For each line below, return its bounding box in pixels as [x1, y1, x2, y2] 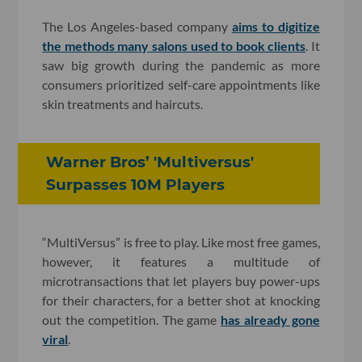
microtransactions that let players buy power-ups [42, 272, 320, 288]
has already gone [221, 311, 320, 327]
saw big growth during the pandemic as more [42, 57, 320, 73]
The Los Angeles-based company [42, 18, 232, 34]
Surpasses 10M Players [46, 175, 225, 194]
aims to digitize [231, 18, 320, 34]
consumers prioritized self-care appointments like [42, 76, 320, 92]
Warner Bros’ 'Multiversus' [46, 152, 255, 171]
